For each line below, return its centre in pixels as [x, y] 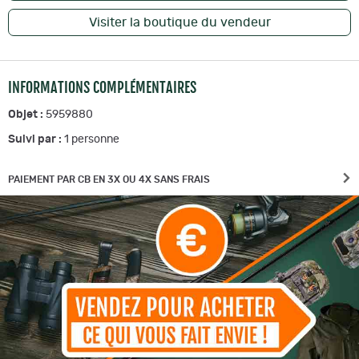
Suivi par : [36, 140]
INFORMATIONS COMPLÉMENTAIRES [102, 88]
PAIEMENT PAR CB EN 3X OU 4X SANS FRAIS [109, 180]
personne [94, 140]
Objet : [27, 115]
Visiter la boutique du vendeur [179, 23]
